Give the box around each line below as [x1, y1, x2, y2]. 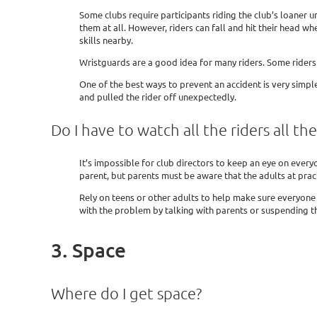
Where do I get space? [51, 283, 202, 302]
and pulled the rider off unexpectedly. [79, 91, 236, 103]
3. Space [51, 238, 126, 263]
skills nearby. [79, 34, 133, 47]
